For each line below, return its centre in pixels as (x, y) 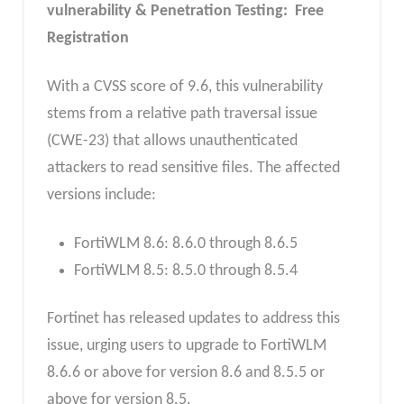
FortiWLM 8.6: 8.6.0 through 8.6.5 (185, 243)
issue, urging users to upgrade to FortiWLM (186, 346)
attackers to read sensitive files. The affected (193, 169)
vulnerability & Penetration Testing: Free (185, 12)
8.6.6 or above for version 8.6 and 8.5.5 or (185, 373)
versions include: (101, 196)
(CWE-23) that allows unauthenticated (172, 142)
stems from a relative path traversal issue (182, 115)
